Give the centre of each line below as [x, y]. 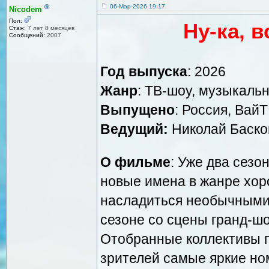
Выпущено [138, 110]
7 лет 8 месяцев [50, 28]
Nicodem [26, 10]
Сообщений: [27, 35]
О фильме [135, 162]
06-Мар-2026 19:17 [138, 6]
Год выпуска [144, 71]
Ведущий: [134, 129]
